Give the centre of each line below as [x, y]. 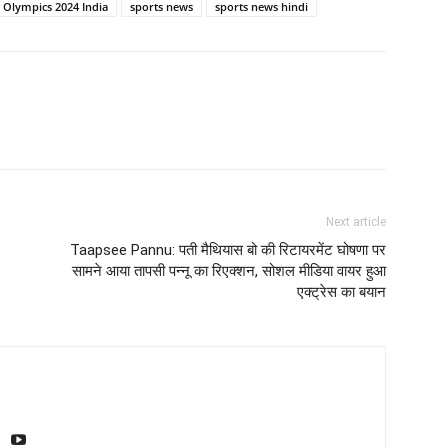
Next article [356, 221]
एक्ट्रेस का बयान [341, 291]
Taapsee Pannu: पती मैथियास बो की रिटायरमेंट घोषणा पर [228, 249]
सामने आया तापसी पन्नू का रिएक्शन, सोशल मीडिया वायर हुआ [229, 270]
